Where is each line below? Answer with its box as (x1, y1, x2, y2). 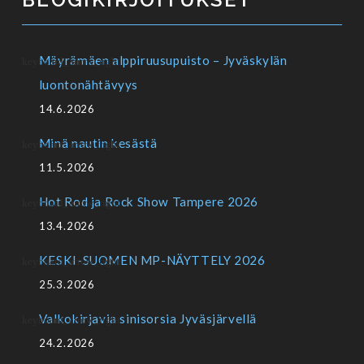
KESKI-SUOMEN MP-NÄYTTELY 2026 (38, 253, 266, 268)
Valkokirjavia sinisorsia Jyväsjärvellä (38, 311, 257, 327)
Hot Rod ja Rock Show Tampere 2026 (38, 194, 258, 210)
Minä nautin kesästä (38, 136, 158, 151)
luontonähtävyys (38, 77, 138, 93)
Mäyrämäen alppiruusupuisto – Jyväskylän (38, 53, 288, 68)
